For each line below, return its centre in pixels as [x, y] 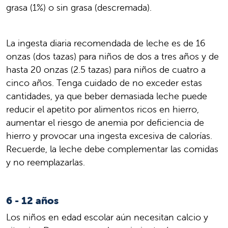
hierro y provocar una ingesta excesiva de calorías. [109, 136]
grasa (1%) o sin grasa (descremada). [79, 8]
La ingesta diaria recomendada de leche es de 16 [106, 43]
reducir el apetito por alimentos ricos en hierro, [103, 109]
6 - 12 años [32, 201]
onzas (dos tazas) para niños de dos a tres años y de [112, 56]
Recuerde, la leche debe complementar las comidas [112, 149]
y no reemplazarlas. [46, 162]
